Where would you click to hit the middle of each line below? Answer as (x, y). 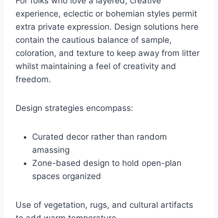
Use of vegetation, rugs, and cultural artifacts (104, 205)
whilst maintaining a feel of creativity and (96, 66)
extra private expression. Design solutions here (107, 27)
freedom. (33, 80)
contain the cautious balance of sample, (94, 40)
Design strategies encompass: (74, 108)
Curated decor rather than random (100, 137)
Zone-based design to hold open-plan (107, 163)
